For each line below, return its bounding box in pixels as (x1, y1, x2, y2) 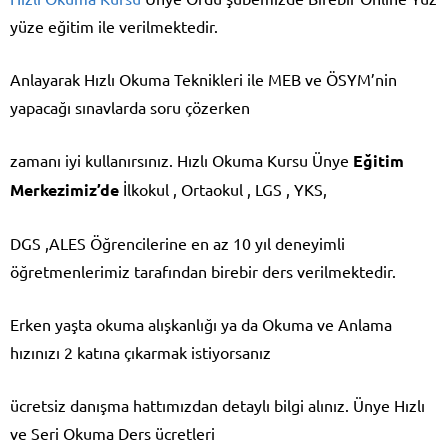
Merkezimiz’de (10, 178, 119, 200)
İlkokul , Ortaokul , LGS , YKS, (119, 178, 327, 199)
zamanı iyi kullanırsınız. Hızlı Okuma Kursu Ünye (10, 149, 353, 170)
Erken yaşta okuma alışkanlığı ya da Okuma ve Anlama (10, 313, 392, 334)
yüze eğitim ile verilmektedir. (10, 15, 218, 36)
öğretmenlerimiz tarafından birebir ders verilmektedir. (10, 260, 396, 281)
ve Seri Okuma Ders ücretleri (10, 422, 215, 443)
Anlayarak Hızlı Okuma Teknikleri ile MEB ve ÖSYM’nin (10, 68, 397, 89)
